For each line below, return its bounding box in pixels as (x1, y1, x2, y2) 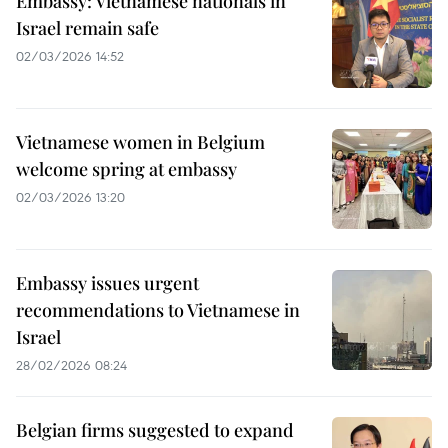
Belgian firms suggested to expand (16, 418, 294, 442)
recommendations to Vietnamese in (16, 298, 300, 322)
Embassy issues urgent (16, 271, 199, 295)
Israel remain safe (16, 16, 159, 40)
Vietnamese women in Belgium (16, 130, 265, 154)
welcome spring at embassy (16, 157, 237, 181)
